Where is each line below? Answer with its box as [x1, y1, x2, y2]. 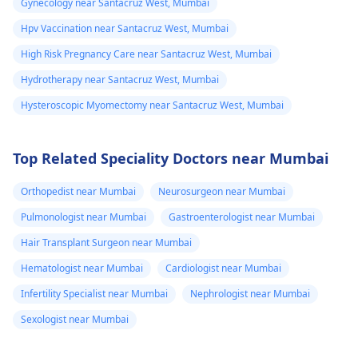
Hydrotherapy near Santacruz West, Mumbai [21, 72, 219, 86]
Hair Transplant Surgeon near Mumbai [21, 235, 192, 249]
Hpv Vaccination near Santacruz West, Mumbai [21, 21, 229, 35]
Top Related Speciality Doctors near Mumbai [13, 148, 328, 168]
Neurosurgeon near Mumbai [158, 184, 285, 198]
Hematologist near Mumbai [21, 261, 143, 275]
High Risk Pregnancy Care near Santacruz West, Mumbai [21, 46, 272, 61]
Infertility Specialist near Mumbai [21, 286, 168, 300]
